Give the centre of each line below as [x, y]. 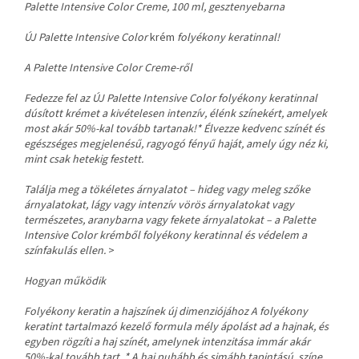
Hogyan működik [65, 281]
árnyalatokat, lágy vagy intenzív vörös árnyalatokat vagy [159, 205]
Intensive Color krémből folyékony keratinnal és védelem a [165, 235]
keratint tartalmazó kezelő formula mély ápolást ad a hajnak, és [176, 327]
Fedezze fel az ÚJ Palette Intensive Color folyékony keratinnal [171, 98]
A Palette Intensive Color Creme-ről [108, 68]
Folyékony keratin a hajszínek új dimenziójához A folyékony [166, 311]
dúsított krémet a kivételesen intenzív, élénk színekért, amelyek [175, 113]
